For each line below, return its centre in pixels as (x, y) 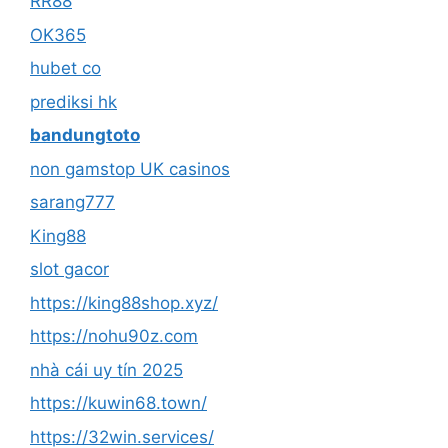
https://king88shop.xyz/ (124, 302)
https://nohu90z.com (114, 336)
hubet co (65, 68)
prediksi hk (73, 101)
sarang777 (72, 202)
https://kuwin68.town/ (118, 403)
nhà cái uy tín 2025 (106, 369)
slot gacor (69, 269)
